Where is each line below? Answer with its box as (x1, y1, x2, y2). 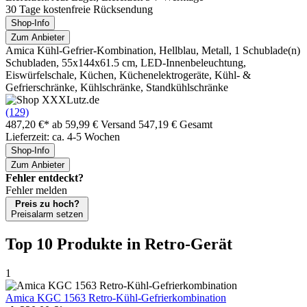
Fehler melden (5, 184, 67, 196)
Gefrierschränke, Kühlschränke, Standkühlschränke (5, 81, 228, 93)
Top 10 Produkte (5, 234, 127, 253)
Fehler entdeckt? (5, 171, 84, 184)
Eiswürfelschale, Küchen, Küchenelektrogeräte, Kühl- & (5, 69, 251, 81)
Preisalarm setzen (11, 208, 83, 219)
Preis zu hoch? (14, 198, 79, 209)
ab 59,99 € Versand (52, 118, 138, 130)
